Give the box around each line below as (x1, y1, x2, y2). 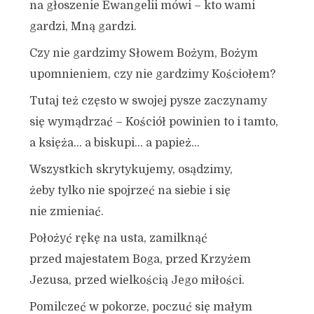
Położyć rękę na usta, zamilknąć (29, 232, 207, 245)
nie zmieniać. (29, 205, 104, 218)
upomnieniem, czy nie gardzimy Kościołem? (29, 68, 275, 81)
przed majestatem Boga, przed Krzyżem (29, 253, 251, 266)
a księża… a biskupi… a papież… (29, 137, 200, 149)
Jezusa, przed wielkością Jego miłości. (29, 274, 245, 287)
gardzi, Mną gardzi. (29, 20, 137, 33)
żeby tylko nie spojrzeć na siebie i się (29, 184, 231, 197)
